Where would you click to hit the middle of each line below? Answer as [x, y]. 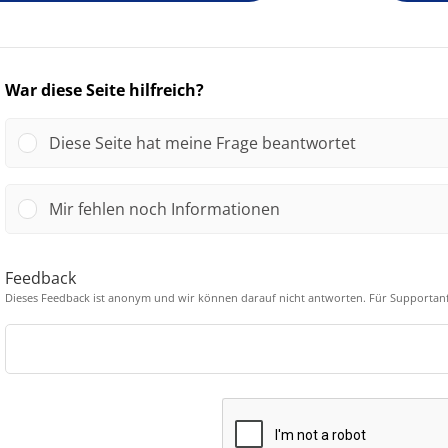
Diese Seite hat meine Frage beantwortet [203, 143]
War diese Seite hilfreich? [104, 90]
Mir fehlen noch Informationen [165, 209]
